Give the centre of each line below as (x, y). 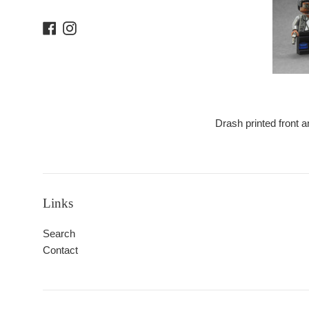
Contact (60, 250)
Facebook (78, 27)
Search (59, 233)
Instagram (99, 27)
